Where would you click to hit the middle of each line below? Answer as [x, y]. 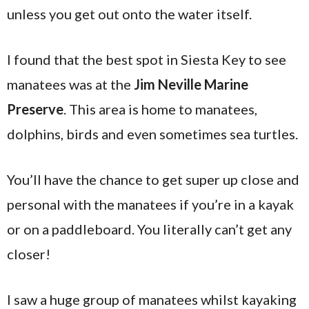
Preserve [35, 109]
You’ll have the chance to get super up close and [153, 180]
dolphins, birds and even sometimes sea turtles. [154, 134]
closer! [29, 254]
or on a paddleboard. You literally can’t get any [149, 229]
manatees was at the [70, 84]
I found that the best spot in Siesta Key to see [147, 60]
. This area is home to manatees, [160, 109]
